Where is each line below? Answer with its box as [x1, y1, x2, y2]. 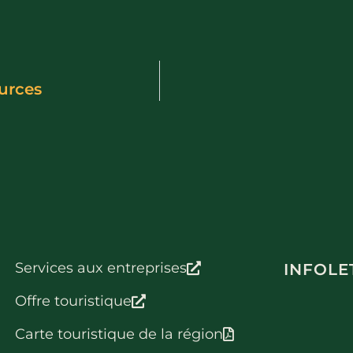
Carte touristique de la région [15, 325, 223, 343]
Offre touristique [15, 292, 132, 310]
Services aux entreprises [15, 258, 187, 277]
